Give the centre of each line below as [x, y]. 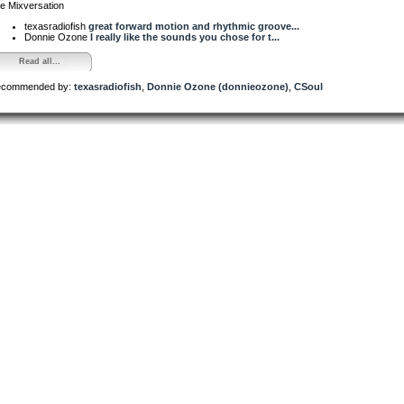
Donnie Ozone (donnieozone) [218, 86]
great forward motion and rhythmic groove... [194, 26]
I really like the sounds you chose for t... [185, 37]
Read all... [40, 61]
